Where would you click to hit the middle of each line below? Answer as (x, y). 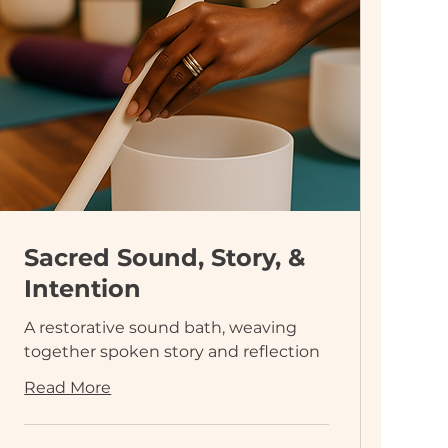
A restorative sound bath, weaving (161, 327)
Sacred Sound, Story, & (165, 257)
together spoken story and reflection (172, 351)
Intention (83, 288)
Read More (68, 387)
